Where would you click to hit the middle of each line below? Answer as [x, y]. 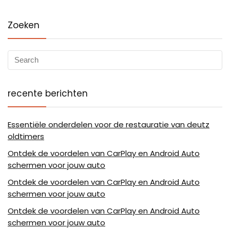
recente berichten [48, 93]
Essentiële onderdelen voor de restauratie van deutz [109, 124]
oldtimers [26, 136]
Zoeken [24, 25]
